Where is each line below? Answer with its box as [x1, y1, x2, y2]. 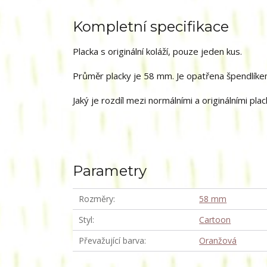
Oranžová [199, 235, 237, 246]
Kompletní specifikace [73, 18, 229, 35]
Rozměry [79, 193, 113, 204]
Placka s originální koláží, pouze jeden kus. [73, 45, 242, 57]
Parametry [73, 162, 147, 179]
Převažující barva [79, 235, 144, 246]
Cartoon [199, 214, 231, 225]
